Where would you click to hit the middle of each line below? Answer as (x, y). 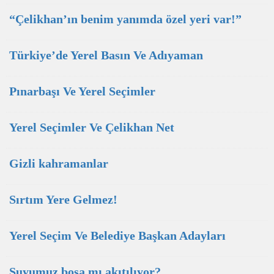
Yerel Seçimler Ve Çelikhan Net (92, 127)
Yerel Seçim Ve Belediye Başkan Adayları (117, 235)
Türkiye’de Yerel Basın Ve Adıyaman (106, 55)
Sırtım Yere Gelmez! (63, 199)
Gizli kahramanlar (59, 163)
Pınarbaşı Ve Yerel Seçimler (82, 91)
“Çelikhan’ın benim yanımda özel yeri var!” (125, 19)
